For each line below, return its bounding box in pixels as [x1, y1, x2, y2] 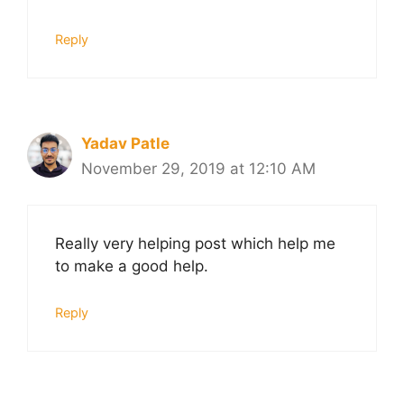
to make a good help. [55, 257, 208, 276]
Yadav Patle [81, 133, 170, 152]
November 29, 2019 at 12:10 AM [81, 159, 316, 178]
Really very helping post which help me [55, 234, 335, 253]
